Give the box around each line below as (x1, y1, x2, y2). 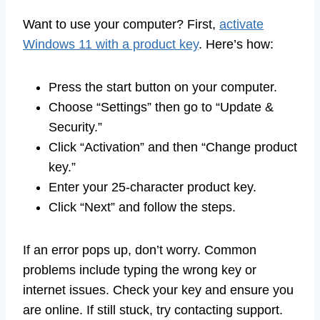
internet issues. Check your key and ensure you (23, 282, 294, 297)
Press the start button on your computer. (49, 79, 277, 94)
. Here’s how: (199, 36, 274, 51)
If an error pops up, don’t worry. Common (23, 242, 256, 257)
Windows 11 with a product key (23, 36, 199, 51)
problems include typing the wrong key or (23, 262, 256, 277)
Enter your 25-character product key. (49, 179, 256, 194)
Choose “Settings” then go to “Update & (49, 99, 274, 114)
